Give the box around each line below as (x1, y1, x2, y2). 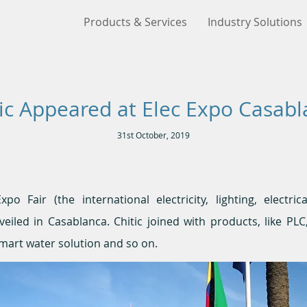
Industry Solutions (208, 14, 302, 29)
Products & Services (84, 14, 187, 29)
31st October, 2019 (117, 130, 190, 140)
